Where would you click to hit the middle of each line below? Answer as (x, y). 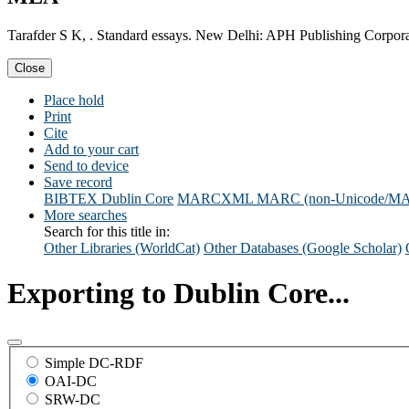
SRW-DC (73, 399)
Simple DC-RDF (94, 362)
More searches (85, 215)
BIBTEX (71, 199)
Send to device (86, 166)
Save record (78, 183)
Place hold (74, 100)
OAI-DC (71, 381)
